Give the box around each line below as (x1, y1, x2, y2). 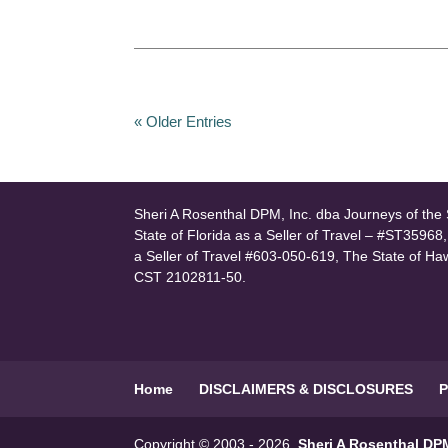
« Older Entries (134, 113, 233, 130)
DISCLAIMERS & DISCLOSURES (199, 380, 414, 397)
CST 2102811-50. (134, 268, 247, 285)
